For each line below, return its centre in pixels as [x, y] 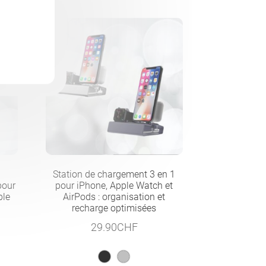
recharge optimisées [114, 208]
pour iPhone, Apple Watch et [114, 185]
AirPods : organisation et [114, 197]
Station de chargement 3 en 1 [114, 174]
